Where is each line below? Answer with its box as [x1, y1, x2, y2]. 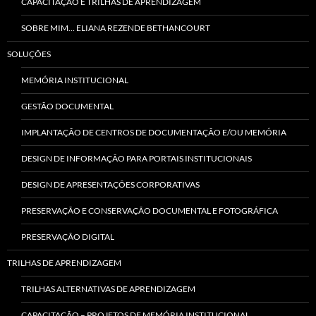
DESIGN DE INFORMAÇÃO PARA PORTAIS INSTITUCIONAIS [21, 152, 252, 164]
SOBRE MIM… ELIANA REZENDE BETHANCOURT [21, 22, 210, 33]
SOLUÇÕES [7, 48, 51, 59]
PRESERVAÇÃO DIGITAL [21, 231, 114, 242]
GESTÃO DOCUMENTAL [21, 100, 114, 111]
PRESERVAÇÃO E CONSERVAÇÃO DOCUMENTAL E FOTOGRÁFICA [21, 205, 278, 216]
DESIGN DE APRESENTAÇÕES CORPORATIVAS [21, 178, 200, 190]
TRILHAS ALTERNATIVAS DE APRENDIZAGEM [21, 283, 195, 294]
